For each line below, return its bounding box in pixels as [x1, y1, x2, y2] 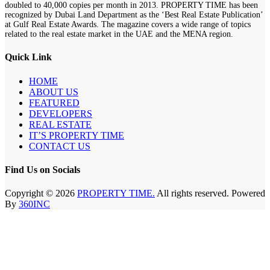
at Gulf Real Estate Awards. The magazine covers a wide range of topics [5, 20, 251, 30]
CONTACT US [29, 140, 90, 151]
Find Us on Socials [5, 164, 80, 175]
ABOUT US [29, 86, 78, 97]
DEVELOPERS [29, 108, 92, 119]
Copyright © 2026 [5, 188, 77, 199]
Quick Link [5, 52, 52, 63]
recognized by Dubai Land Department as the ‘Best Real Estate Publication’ [5, 10, 263, 20]
